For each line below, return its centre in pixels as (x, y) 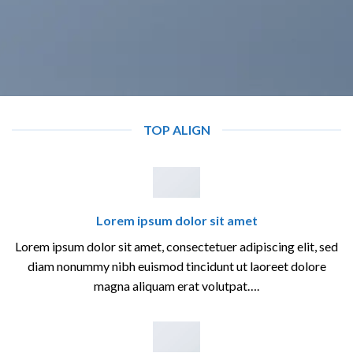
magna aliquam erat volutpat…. (176, 286)
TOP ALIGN (176, 130)
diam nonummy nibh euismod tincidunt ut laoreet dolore (176, 266)
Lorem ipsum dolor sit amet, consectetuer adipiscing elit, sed (176, 247)
